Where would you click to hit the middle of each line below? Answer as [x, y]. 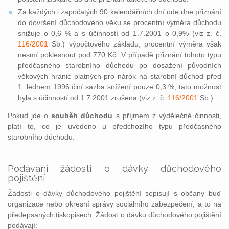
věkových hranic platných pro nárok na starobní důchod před [120, 76]
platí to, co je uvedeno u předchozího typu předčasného [114, 126]
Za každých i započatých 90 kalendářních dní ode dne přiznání [120, 12]
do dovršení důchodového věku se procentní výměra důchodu [120, 22]
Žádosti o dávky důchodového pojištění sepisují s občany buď [114, 193]
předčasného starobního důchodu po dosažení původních [120, 65]
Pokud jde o [30, 116]
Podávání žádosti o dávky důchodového [114, 168]
